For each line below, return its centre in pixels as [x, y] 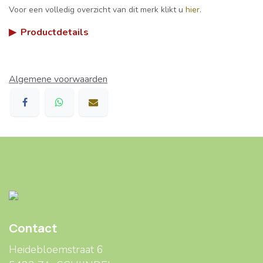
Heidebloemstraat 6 [56, 250]
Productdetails [55, 32]
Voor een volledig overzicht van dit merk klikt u [97, 9]
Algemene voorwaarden [58, 79]
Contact [33, 228]
